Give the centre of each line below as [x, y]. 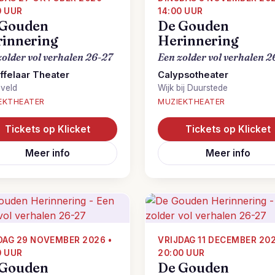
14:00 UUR [180, 11]
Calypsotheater [193, 75]
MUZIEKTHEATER [192, 102]
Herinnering [198, 41]
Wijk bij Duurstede [193, 88]
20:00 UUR [181, 253]
